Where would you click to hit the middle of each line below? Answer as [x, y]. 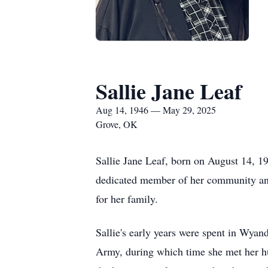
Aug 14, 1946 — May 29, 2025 [156, 110]
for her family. [127, 199]
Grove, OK [117, 124]
